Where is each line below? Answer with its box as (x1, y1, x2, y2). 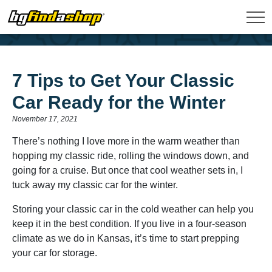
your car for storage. (12, 248, 100, 258)
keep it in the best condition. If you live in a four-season (12, 219, 246, 229)
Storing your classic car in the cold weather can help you (12, 204, 254, 214)
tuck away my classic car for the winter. (12, 180, 178, 190)
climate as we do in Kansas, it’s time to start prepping (12, 233, 239, 243)
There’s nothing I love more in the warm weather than (12, 136, 240, 146)
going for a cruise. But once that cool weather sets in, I (12, 165, 243, 175)
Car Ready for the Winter (12, 92, 226, 112)
